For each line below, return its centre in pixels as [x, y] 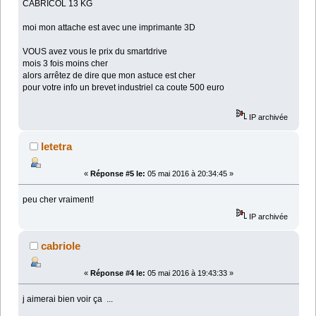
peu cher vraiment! [59, 199]
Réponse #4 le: [118, 273]
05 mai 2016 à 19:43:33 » [189, 273]
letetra [57, 146]
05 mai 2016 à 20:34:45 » [189, 173]
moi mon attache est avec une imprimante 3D [109, 28]
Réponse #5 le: [118, 173]
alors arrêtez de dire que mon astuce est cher [109, 76]
